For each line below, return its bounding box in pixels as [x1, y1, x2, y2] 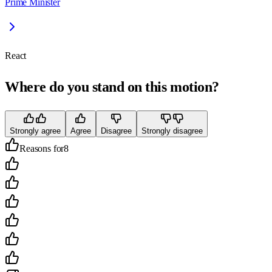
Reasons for [19, 143, 64, 154]
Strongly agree [10, 126, 61, 136]
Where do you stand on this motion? [5, 79, 219, 95]
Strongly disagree [141, 126, 203, 136]
